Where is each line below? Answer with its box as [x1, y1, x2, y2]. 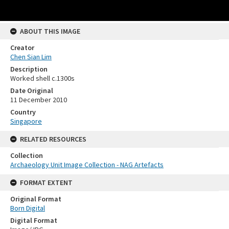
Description [10, 64, 48, 74]
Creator [10, 43, 34, 52]
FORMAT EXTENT [20, 178, 73, 187]
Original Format [10, 194, 61, 203]
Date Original [10, 86, 53, 95]
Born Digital [10, 203, 45, 213]
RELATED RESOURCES [20, 134, 86, 144]
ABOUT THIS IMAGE [20, 27, 80, 36]
